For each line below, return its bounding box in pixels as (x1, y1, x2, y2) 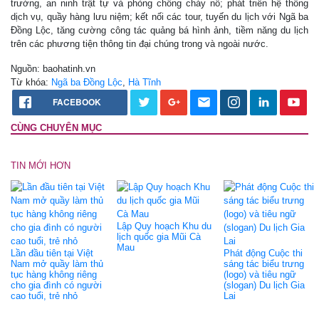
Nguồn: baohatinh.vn (11, 63, 95, 74)
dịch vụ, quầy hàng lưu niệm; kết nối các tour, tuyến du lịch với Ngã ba (11, 11, 308, 22)
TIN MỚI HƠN (11, 159, 70, 171)
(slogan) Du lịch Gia (223, 279, 305, 291)
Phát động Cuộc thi (223, 247, 303, 258)
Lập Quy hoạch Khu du (117, 220, 212, 231)
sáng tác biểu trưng (223, 258, 304, 269)
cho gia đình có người (11, 279, 102, 291)
